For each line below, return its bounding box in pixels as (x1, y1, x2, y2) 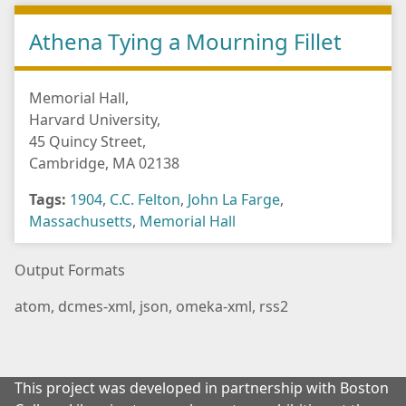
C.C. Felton (110, 189, 180, 210)
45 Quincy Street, (29, 131, 146, 152)
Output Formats (14, 260, 125, 281)
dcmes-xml (58, 296, 132, 317)
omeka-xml (176, 296, 252, 317)
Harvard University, (29, 110, 160, 130)
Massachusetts (29, 211, 132, 232)
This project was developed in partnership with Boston (14, 378, 389, 399)
